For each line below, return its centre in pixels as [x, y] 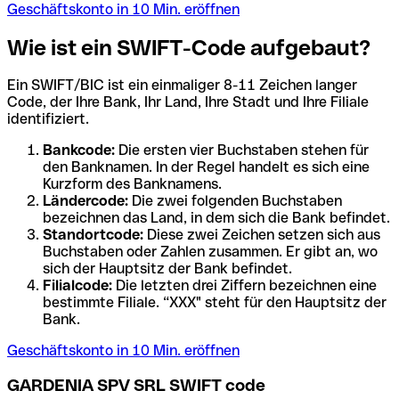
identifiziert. [48, 119]
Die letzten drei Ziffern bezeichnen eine [244, 286]
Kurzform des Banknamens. [132, 184]
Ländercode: [85, 201]
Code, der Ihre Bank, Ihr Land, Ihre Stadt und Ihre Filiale [188, 102]
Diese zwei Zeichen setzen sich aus [262, 235]
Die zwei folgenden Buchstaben [235, 201]
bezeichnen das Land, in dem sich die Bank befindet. [216, 218]
